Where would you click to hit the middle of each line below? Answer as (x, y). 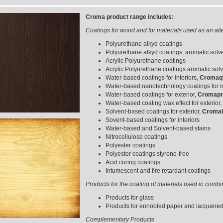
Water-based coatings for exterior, (151, 95)
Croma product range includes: (129, 17)
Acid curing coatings (133, 162)
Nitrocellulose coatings (136, 137)
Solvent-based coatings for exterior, (154, 111)
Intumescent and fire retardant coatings (158, 171)
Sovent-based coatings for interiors (152, 120)
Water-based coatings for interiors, (152, 78)
